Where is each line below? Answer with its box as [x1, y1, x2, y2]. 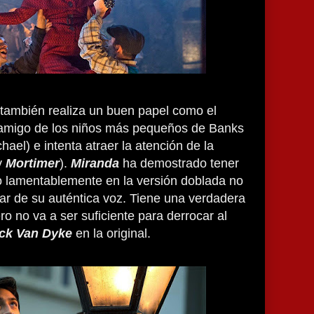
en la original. [72, 226, 151, 240]
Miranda [71, 156, 123, 170]
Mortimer [2, 156, 60, 170]
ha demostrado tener [123, 156, 239, 170]
